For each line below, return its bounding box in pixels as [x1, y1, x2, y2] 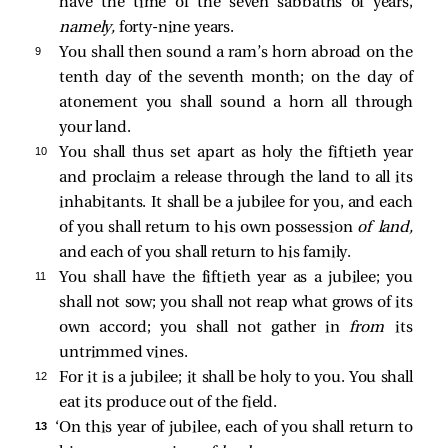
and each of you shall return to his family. [59, 245, 352, 262]
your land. [59, 120, 131, 137]
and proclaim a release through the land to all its [59, 170, 413, 187]
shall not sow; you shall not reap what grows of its [59, 295, 413, 312]
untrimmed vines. [59, 345, 188, 362]
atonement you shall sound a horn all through [59, 95, 413, 112]
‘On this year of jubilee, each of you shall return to [54, 420, 413, 437]
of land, [356, 220, 413, 237]
